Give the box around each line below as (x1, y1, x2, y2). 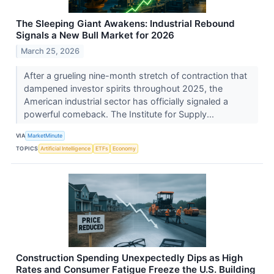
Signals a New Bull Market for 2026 (16, 29, 174, 41)
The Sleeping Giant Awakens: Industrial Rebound (16, 17, 235, 29)
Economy (113, 145, 136, 152)
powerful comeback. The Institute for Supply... (23, 108, 217, 119)
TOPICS (16, 145, 39, 152)
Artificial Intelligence (40, 145, 91, 152)
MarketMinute (28, 132, 63, 139)
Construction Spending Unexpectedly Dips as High (16, 251, 243, 264)
